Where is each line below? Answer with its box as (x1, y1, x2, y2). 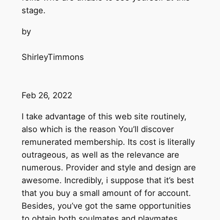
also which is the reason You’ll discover (21, 124, 174, 134)
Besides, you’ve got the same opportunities (21, 200, 191, 211)
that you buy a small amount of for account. (21, 188, 191, 198)
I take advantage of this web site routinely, (21, 111, 187, 121)
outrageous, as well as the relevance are (21, 149, 179, 160)
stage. (21, 5, 46, 16)
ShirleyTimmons (21, 52, 84, 62)
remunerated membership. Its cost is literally (21, 137, 195, 147)
